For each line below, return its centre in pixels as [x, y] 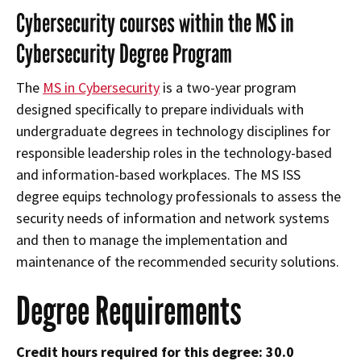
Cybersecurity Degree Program [124, 55]
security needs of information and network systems [173, 218]
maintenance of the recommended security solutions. [178, 262]
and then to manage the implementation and [152, 240]
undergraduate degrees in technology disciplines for [173, 131]
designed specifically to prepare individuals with [160, 110]
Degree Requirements [129, 312]
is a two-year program [228, 88]
